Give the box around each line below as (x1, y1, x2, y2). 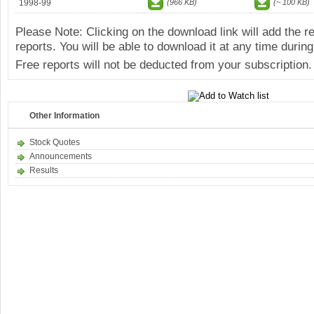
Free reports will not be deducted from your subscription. (15, 57, 312, 71)
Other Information (29, 111, 100, 121)
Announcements (29, 151, 92, 161)
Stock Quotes (29, 137, 80, 147)
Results (29, 165, 58, 175)
